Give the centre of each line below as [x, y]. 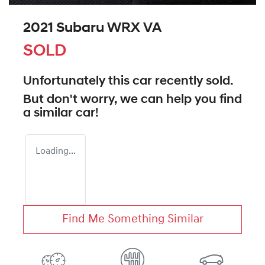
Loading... [56, 151]
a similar [49, 113]
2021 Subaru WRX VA [92, 28]
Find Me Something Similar [132, 219]
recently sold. [193, 81]
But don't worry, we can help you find [132, 99]
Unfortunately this [78, 81]
